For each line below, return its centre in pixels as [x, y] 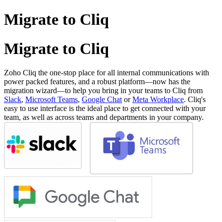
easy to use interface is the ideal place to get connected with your [105, 109]
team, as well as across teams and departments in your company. [105, 117]
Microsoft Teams [52, 100]
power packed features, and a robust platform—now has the [97, 82]
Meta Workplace [158, 100]
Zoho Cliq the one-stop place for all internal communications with [107, 73]
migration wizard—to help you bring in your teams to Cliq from [103, 91]
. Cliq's [195, 100]
